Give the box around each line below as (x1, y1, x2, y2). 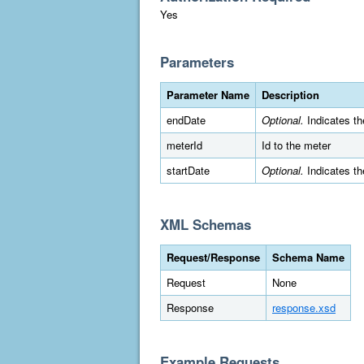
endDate (167, 112, 206, 128)
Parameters (160, 52, 234, 71)
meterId (167, 137, 202, 153)
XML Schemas (160, 214, 251, 234)
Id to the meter (262, 137, 331, 153)
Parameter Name (167, 87, 249, 102)
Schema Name (272, 249, 344, 265)
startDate (167, 162, 210, 178)
